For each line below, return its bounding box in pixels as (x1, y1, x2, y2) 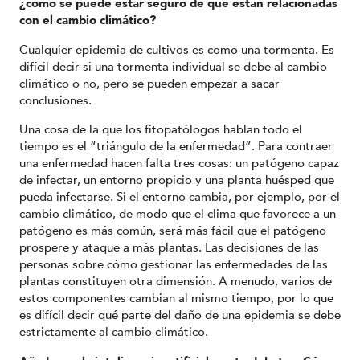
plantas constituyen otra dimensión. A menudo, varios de (19, 273, 332, 290)
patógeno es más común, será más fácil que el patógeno (19, 223, 326, 239)
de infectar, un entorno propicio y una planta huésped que (19, 172, 334, 189)
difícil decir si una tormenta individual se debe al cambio (19, 58, 327, 75)
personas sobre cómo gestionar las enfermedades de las (19, 256, 328, 273)
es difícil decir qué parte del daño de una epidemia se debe (19, 307, 341, 324)
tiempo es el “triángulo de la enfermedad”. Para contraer (19, 138, 333, 155)
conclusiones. (19, 92, 92, 108)
